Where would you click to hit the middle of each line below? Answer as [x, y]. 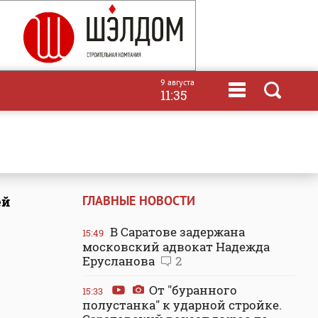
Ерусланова [120, 261]
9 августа [177, 82]
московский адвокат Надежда [176, 247]
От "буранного [192, 290]
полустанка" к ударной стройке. [182, 305]
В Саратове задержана [176, 232]
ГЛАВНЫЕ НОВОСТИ [139, 201]
